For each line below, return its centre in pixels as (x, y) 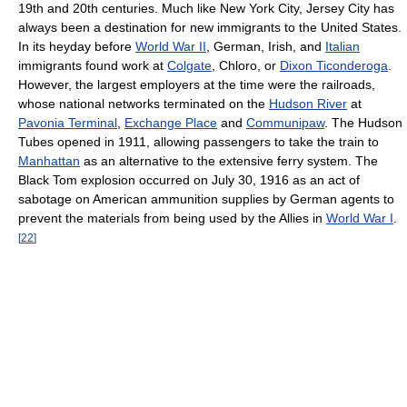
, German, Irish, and (266, 46)
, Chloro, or (246, 65)
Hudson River (308, 103)
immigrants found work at (93, 65)
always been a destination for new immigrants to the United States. (210, 27)
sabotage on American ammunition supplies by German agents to (206, 199)
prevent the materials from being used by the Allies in (172, 218)
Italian (342, 46)
